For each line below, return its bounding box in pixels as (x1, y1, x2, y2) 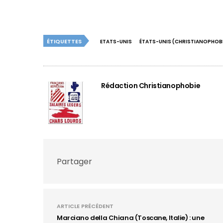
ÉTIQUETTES (47, 37, 82, 45)
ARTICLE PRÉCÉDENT (57, 202, 113, 210)
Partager (57, 155, 92, 167)
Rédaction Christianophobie (101, 81, 201, 91)
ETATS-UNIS (100, 38, 132, 45)
